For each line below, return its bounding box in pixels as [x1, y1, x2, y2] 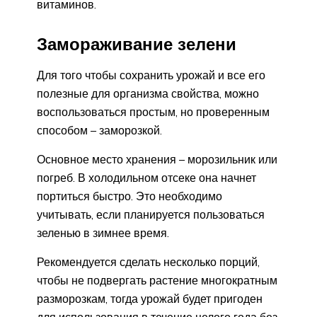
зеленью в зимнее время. [37, 225, 169, 240]
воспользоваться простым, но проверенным [37, 104, 270, 119]
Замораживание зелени [37, 33, 236, 54]
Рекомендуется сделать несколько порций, [37, 254, 260, 269]
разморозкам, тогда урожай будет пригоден [37, 291, 263, 306]
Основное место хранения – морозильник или [37, 151, 277, 166]
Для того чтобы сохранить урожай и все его [37, 67, 265, 82]
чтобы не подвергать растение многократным [37, 272, 277, 287]
